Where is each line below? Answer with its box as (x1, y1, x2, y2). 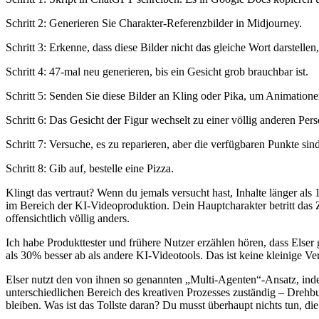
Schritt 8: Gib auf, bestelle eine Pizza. (6, 162, 174, 174)
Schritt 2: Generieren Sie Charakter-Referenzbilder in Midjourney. (6, 16, 302, 29)
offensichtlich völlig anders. (6, 211, 130, 224)
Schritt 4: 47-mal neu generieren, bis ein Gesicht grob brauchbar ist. (6, 65, 308, 78)
